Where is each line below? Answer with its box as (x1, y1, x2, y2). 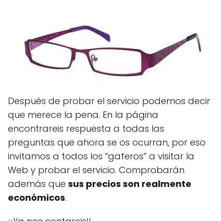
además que (8, 178, 68, 190)
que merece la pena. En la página (8, 109, 158, 121)
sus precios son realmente (68, 178, 191, 190)
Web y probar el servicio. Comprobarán (8, 164, 184, 176)
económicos (8, 191, 65, 204)
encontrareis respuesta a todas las (8, 122, 164, 135)
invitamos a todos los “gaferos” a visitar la (8, 150, 194, 162)
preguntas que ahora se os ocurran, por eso (8, 136, 206, 148)
